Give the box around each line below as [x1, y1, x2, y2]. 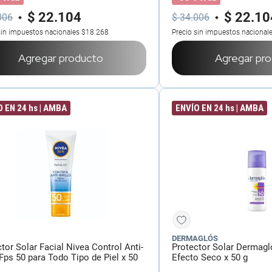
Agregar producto [18, 51, 103, 65]
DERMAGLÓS [172, 234, 218, 243]
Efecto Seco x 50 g [172, 252, 248, 263]
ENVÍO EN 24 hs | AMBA [175, 103, 263, 114]
